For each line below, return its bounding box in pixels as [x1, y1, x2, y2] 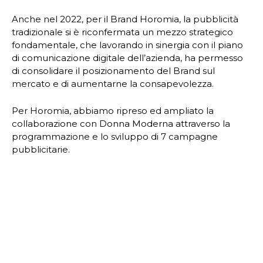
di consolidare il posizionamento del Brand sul [12, 65, 215, 76]
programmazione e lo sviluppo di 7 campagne [12, 130, 218, 142]
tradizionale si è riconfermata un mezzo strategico [12, 26, 233, 38]
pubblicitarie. [12, 143, 70, 155]
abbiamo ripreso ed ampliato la [73, 104, 214, 116]
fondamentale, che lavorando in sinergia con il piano [12, 39, 243, 50]
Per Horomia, [12, 104, 73, 116]
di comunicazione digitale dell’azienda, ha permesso [12, 52, 243, 63]
